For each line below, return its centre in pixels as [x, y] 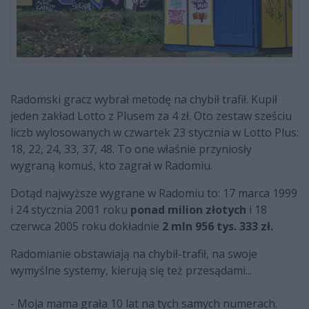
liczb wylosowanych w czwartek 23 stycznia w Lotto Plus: [154, 133]
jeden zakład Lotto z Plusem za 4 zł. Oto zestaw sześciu [151, 116]
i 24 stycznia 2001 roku [70, 210]
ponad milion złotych [188, 210]
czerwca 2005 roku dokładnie [86, 227]
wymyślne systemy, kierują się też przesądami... [131, 271]
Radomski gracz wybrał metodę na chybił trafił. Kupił [144, 100]
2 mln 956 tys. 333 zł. [218, 227]
